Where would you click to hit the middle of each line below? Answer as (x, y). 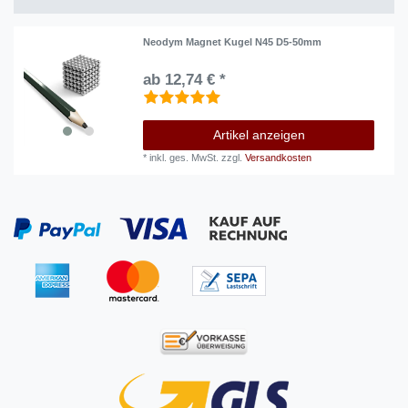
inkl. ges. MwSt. (184, 157)
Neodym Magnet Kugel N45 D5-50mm (233, 41)
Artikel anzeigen (259, 134)
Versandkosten (279, 157)
